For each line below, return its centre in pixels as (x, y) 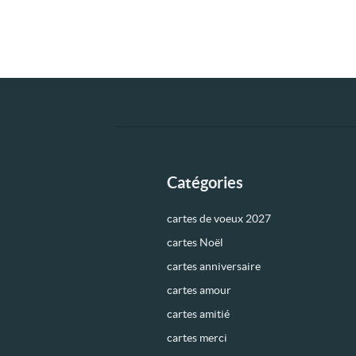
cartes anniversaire (213, 266)
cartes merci (197, 338)
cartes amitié (198, 314)
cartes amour (199, 290)
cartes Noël (195, 242)
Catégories (205, 182)
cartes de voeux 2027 (219, 219)
